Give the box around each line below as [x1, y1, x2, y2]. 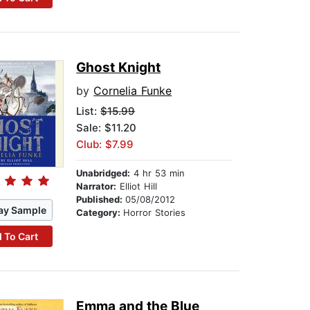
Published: [76, 194, 126, 206]
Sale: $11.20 [76, 121, 137, 135]
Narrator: [76, 181, 117, 192]
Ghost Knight [76, 60, 161, 76]
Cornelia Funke [93, 84, 172, 98]
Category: [76, 207, 124, 219]
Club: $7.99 [76, 138, 134, 152]
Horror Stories [123, 207, 186, 219]
